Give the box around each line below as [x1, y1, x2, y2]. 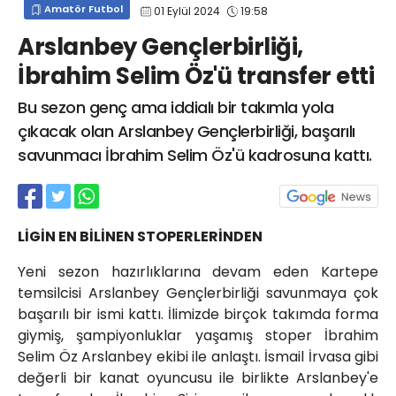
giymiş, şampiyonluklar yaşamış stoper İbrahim [18, 325, 378, 346]
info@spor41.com [180, 11, 283, 28]
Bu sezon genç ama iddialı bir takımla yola [18, 96, 333, 119]
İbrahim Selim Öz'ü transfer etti [18, 60, 374, 93]
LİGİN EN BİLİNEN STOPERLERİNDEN [18, 226, 263, 247]
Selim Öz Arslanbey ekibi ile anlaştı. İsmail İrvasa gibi [18, 346, 378, 368]
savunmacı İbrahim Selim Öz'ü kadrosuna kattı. [18, 144, 372, 167]
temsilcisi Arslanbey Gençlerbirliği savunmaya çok [18, 283, 378, 304]
